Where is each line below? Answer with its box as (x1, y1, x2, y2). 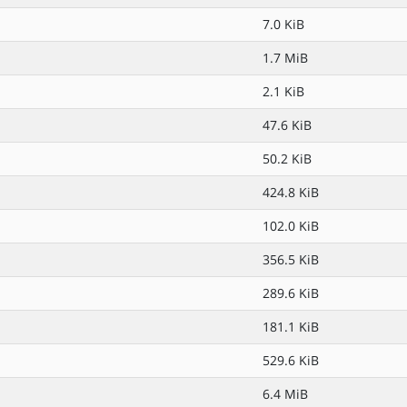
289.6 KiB (263, 284, 319, 302)
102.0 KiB (263, 217, 319, 234)
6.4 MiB (263, 385, 308, 402)
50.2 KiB (263, 150, 312, 167)
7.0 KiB (263, 15, 304, 33)
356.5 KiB (263, 251, 319, 268)
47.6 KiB (263, 116, 312, 134)
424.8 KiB (263, 184, 319, 201)
